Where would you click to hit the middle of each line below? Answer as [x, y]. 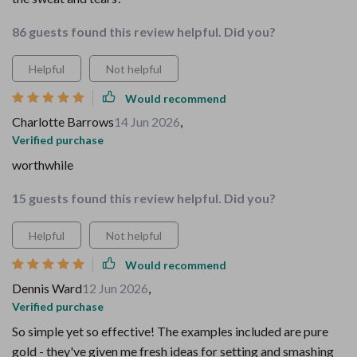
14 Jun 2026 [147, 122]
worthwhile [43, 165]
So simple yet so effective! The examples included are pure [170, 331]
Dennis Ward [47, 288]
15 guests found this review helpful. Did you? [144, 198]
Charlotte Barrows [63, 122]
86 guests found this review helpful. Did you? [144, 31]
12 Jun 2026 [115, 288]
